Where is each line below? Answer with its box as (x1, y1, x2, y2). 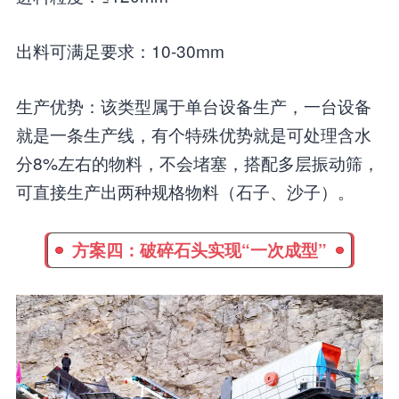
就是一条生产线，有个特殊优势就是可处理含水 (15, 121, 371, 146)
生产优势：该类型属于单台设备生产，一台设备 (15, 93, 371, 118)
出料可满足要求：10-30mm (15, 37, 224, 62)
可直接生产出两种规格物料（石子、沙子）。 (15, 178, 354, 203)
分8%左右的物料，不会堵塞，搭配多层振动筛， (15, 150, 379, 175)
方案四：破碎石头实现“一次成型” (72, 237, 327, 262)
